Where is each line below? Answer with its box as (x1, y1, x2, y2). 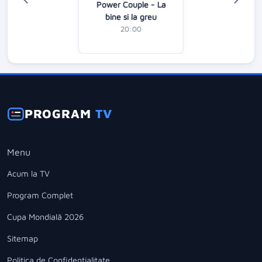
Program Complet (7, 190, 73, 201)
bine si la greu (105, 12, 157, 22)
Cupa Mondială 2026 (7, 211, 84, 222)
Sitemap (7, 233, 38, 243)
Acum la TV (7, 168, 50, 179)
